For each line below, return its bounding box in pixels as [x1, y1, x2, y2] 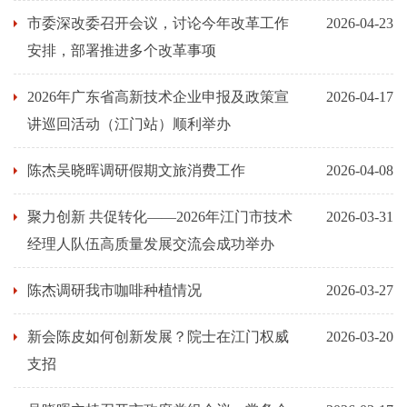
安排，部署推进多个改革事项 [27, 43, 216, 58]
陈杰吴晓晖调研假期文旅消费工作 [27, 163, 245, 178]
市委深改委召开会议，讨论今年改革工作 [27, 15, 289, 31]
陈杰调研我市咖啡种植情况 [27, 283, 202, 298]
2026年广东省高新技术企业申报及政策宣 [27, 89, 289, 104]
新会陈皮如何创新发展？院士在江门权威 [27, 329, 289, 344]
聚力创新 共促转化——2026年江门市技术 [27, 209, 293, 224]
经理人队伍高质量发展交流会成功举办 [27, 236, 274, 252]
